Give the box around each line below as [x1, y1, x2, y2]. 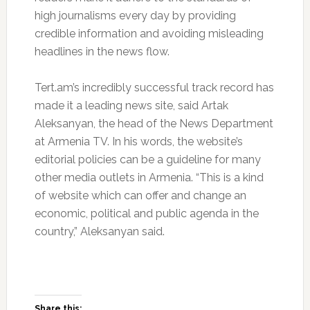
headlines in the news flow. [34, 45, 170, 59]
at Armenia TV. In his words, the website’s [34, 135, 243, 149]
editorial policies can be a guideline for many [34, 153, 261, 167]
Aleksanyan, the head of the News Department [34, 117, 273, 131]
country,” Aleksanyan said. [34, 225, 165, 239]
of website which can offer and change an [34, 189, 246, 203]
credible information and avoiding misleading [34, 27, 264, 41]
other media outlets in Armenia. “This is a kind [34, 171, 264, 185]
